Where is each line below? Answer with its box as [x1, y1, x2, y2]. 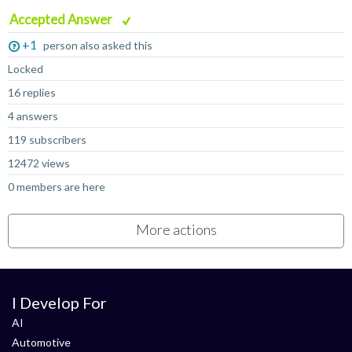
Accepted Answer [9, 11, 115, 27]
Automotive [12, 335, 71, 349]
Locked [8, 62, 43, 75]
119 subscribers [8, 133, 86, 146]
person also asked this [43, 38, 153, 52]
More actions [135, 221, 217, 238]
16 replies [8, 86, 56, 99]
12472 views [8, 156, 70, 170]
